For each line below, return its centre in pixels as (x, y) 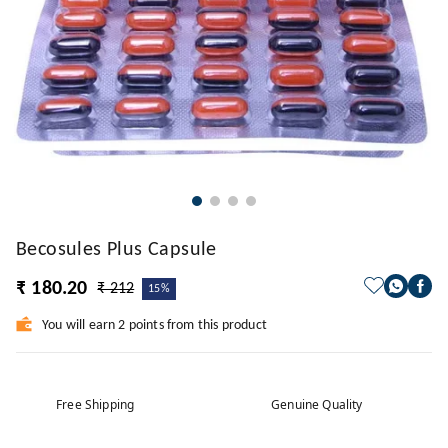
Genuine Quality (317, 404)
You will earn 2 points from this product (154, 325)
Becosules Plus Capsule (116, 249)
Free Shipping (95, 404)
